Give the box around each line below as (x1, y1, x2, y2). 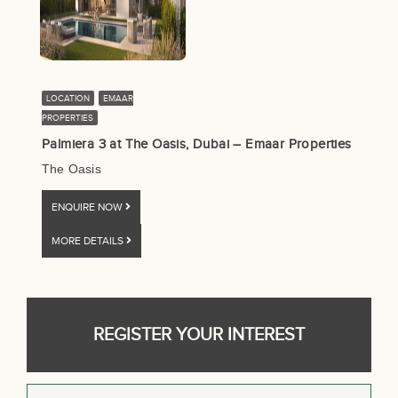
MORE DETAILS (52, 235, 126, 248)
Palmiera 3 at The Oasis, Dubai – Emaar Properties (42, 137, 352, 153)
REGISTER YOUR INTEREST (93, 324, 305, 346)
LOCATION (46, 93, 90, 105)
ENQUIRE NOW (52, 201, 125, 214)
